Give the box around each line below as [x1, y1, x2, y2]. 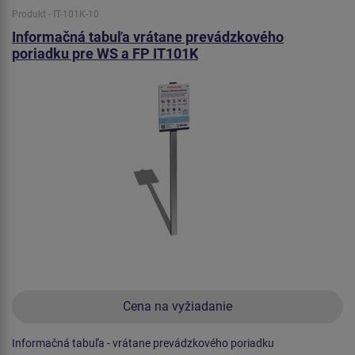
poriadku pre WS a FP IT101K [12, 45, 198, 63]
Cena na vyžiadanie [123, 299, 232, 315]
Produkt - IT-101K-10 [12, 9, 99, 21]
